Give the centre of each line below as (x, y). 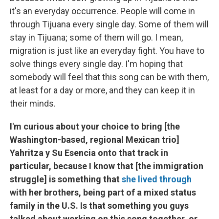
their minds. (33, 103)
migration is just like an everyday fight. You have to (107, 50)
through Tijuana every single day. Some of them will (109, 24)
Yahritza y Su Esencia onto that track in (89, 153)
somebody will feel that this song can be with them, (109, 77)
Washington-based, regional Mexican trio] (95, 139)
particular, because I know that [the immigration (107, 166)
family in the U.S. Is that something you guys (99, 205)
